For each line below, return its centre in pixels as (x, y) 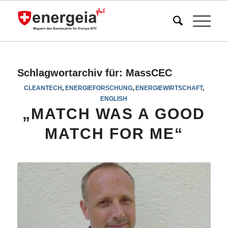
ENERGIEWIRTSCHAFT (169, 88)
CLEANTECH (43, 88)
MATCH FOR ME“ (114, 134)
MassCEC (149, 73)
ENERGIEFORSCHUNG (98, 88)
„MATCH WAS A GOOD (114, 114)
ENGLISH (114, 98)
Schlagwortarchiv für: (71, 73)
